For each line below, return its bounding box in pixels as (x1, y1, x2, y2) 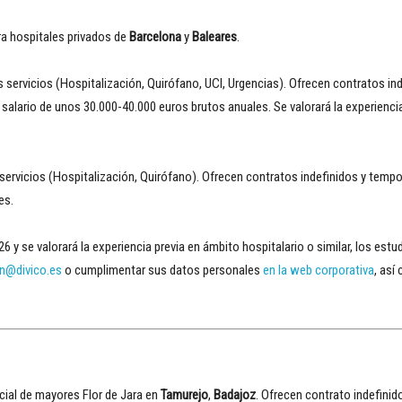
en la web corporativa (263, 261, 374, 278)
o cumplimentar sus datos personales (62, 261, 263, 278)
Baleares (192, 28, 237, 45)
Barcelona (129, 28, 184, 45)
